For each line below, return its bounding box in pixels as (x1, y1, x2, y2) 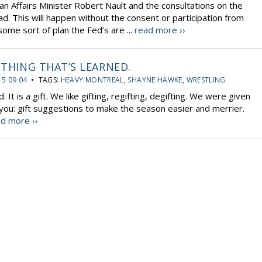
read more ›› (135, 24, 185, 36)
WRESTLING (186, 75, 226, 85)
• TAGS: (27, 75, 61, 85)
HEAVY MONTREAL (60, 75, 124, 85)
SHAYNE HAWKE (127, 75, 182, 85)
